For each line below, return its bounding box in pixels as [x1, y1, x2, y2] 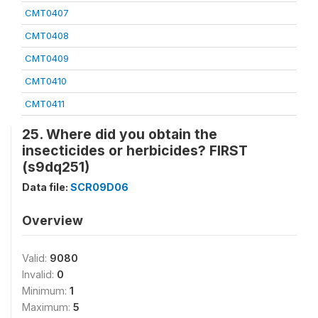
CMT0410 [25, 75, 67, 87]
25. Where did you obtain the [22, 126, 217, 143]
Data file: [22, 181, 70, 193]
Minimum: [22, 285, 70, 297]
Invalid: [22, 268, 57, 280]
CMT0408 [25, 30, 69, 41]
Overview [22, 213, 83, 228]
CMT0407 [25, 7, 69, 18]
